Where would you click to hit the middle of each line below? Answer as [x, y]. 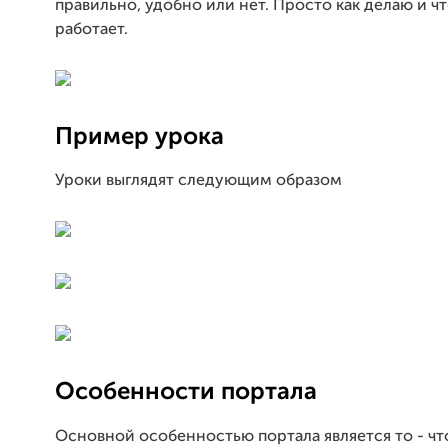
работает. [91, 29]
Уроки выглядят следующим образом [198, 181]
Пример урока [139, 136]
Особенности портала [186, 392]
